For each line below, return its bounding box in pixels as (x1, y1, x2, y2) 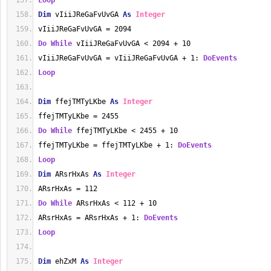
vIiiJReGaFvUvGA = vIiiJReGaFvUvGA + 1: (38, 54, 203, 62)
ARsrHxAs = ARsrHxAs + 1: (38, 214, 144, 222)
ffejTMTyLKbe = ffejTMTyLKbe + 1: (38, 141, 178, 149)
